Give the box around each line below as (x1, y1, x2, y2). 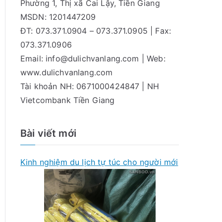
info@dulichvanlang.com (46, 53, 139, 63)
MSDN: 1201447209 (20, 11, 96, 22)
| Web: (139, 53, 166, 63)
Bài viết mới (20, 127, 76, 139)
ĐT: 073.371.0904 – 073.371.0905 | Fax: (20, 25, 171, 36)
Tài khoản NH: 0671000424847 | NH (20, 81, 160, 91)
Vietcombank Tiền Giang (20, 95, 115, 105)
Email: (20, 53, 46, 63)
